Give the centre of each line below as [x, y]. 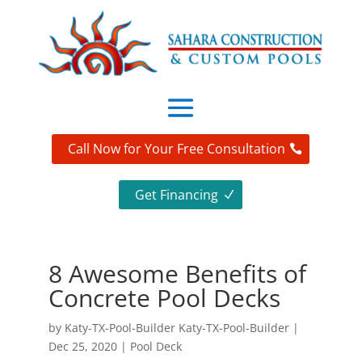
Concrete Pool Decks [164, 298]
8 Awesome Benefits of [177, 274]
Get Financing [177, 194]
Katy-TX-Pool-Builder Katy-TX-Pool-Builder [177, 328]
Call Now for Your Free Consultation [177, 149]
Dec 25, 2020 [82, 347]
